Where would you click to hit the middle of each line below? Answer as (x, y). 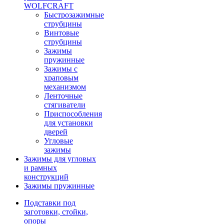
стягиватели (65, 105)
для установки (68, 123)
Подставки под (50, 203)
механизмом (65, 87)
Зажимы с (61, 69)
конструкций (46, 177)
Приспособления (73, 114)
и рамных (40, 168)
